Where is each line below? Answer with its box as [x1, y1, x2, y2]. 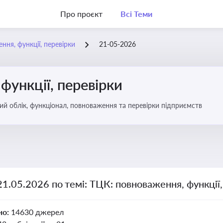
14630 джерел [10, 207, 64, 217]
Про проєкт [60, 9, 103, 18]
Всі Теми [120, 9, 152, 18]
